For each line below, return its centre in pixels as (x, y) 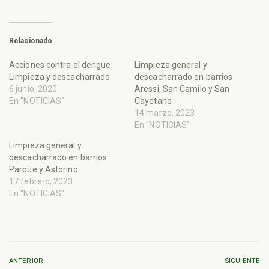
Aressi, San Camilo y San (182, 89)
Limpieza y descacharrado (60, 77)
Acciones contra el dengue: (61, 65)
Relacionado (31, 41)
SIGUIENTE (242, 261)
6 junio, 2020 (33, 89)
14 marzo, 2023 (165, 113)
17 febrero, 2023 (41, 182)
